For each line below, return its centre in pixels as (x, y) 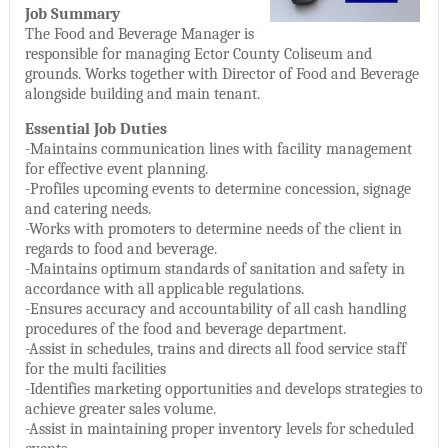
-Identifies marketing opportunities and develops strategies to (223, 388)
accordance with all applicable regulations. (164, 288)
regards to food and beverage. (120, 248)
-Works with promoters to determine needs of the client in (213, 228)
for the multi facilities (95, 368)
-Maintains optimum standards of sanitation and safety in (214, 268)
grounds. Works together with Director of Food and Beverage (221, 73)
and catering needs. (87, 208)
